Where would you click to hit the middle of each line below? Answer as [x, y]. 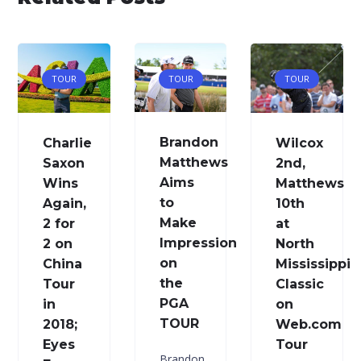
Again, [65, 203]
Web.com [309, 324]
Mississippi [313, 263]
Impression [198, 243]
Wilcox [300, 143]
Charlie [68, 143]
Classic [300, 284]
